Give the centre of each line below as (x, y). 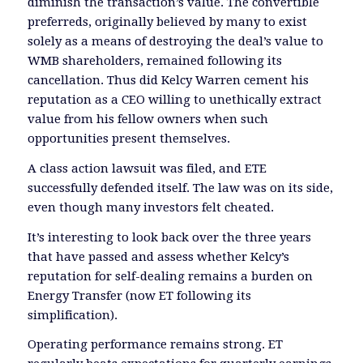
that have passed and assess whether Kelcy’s (158, 256)
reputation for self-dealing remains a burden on (170, 276)
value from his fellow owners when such (147, 120)
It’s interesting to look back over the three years (169, 237)
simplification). (72, 315)
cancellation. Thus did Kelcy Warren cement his (168, 81)
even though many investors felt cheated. (150, 207)
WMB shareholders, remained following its (154, 61)
